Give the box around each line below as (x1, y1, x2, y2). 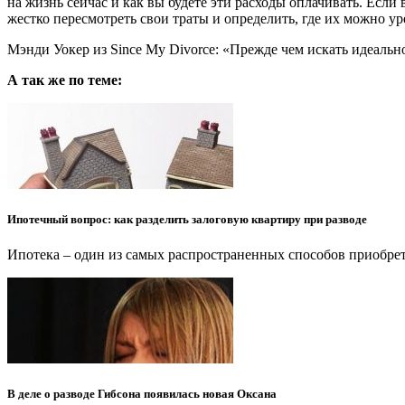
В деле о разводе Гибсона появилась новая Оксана (7, 387, 277, 401)
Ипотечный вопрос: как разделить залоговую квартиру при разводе (7, 212, 367, 226)
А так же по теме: (7, 71, 122, 88)
